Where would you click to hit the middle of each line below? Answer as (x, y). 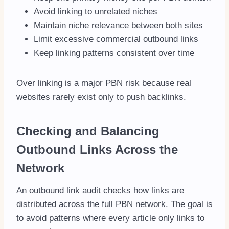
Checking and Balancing (88, 131)
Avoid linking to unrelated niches (96, 12)
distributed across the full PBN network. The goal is (114, 204)
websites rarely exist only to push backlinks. (101, 97)
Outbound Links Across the (97, 150)
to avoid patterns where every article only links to (110, 218)
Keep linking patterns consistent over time (114, 53)
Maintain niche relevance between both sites (118, 26)
